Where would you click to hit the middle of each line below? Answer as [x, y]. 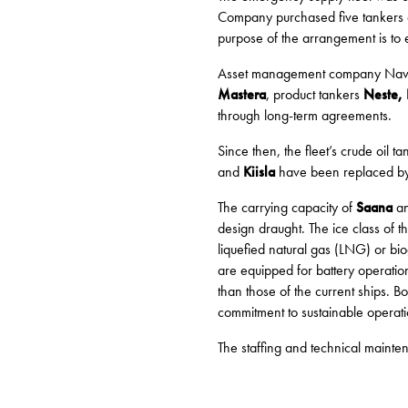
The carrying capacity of [287, 208]
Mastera [242, 95]
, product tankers [315, 95]
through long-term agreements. [305, 116]
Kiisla [259, 172]
